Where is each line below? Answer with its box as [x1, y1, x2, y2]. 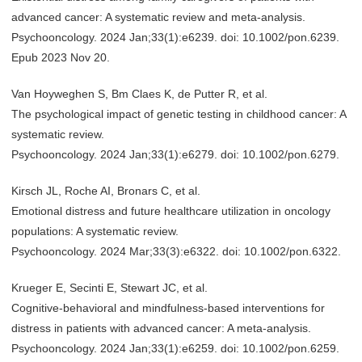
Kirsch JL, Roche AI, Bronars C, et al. [11, 184, 200, 197]
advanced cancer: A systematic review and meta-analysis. [11, 11, 305, 23]
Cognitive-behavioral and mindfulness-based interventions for [11, 301, 325, 314]
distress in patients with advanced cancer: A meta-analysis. [11, 322, 311, 335]
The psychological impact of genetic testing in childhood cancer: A [11, 107, 346, 120]
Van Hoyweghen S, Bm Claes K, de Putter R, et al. [11, 87, 267, 100]
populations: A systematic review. [11, 225, 179, 238]
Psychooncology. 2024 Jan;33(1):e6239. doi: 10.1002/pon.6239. [11, 31, 339, 44]
